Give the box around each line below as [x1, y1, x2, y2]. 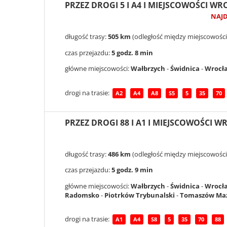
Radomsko [65, 190, 99, 200]
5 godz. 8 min [111, 48, 153, 57]
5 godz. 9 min [111, 165, 153, 175]
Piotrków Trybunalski [104, 190, 175, 200]
